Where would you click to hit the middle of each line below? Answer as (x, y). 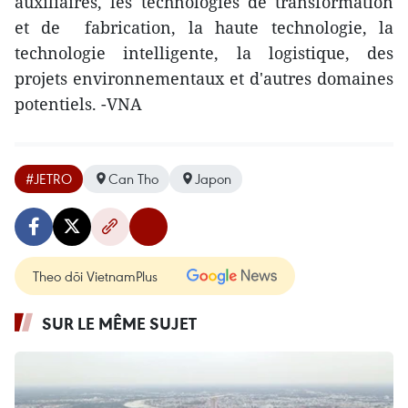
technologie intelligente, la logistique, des (204, 52)
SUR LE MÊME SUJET (119, 323)
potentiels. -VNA (78, 103)
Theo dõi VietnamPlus (95, 275)
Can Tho (133, 178)
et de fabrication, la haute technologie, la (204, 27)
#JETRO (49, 178)
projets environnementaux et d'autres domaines (204, 78)
